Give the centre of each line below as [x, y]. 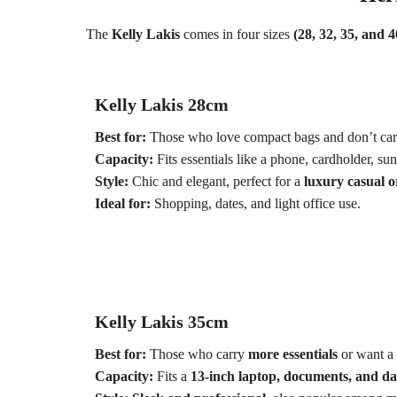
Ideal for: [123, 204]
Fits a [172, 376]
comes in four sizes [237, 34]
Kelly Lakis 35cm [162, 321]
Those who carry [197, 354]
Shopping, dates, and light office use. [256, 204]
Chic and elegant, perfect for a [216, 182]
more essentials [293, 354]
